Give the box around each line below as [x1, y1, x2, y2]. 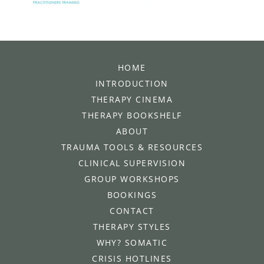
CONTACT [110, 205, 154, 217]
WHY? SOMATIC [96, 237, 168, 249]
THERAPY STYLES [93, 221, 171, 233]
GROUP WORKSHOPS [84, 173, 180, 185]
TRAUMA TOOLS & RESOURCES [61, 141, 203, 153]
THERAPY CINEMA [91, 94, 173, 105]
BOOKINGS [107, 189, 157, 201]
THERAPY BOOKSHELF [82, 110, 182, 121]
